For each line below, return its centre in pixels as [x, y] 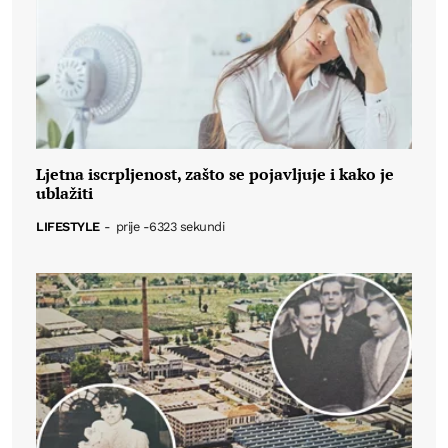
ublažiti [64, 193]
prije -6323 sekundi [170, 226]
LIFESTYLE [68, 226]
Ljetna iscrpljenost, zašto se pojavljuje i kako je [215, 174]
